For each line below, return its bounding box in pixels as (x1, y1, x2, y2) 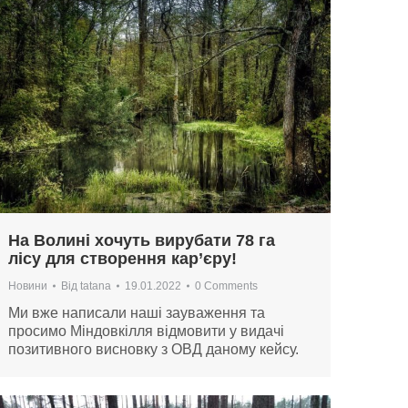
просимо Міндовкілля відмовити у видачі (8, 323, 284, 340)
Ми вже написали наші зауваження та (8, 305, 265, 321)
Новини (8, 280, 47, 293)
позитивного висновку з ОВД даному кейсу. (8, 342, 299, 358)
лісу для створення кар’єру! (8, 250, 237, 269)
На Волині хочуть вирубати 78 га (8, 231, 275, 250)
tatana (80, 280, 111, 293)
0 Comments (195, 280, 258, 293)
